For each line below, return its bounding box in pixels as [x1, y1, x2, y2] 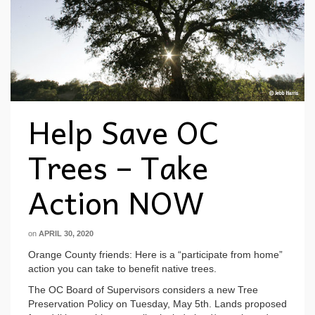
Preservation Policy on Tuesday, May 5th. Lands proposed [28, 297, 287, 309]
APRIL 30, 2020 [39, 229, 94, 238]
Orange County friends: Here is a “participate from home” [28, 248, 283, 260]
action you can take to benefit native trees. [28, 262, 217, 274]
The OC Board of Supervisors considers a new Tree [28, 283, 258, 295]
